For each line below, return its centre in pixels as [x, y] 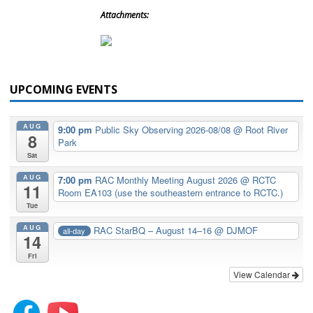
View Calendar [263, 275]
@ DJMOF [236, 231]
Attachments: [125, 15]
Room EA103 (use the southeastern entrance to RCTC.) [170, 193]
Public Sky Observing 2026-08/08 [164, 130]
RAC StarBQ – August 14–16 [154, 231]
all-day [74, 230]
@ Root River [260, 130]
